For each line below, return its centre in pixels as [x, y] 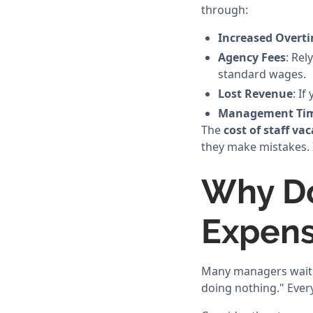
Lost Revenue [255, 94]
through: [225, 10]
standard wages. [262, 74]
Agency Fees [252, 57]
